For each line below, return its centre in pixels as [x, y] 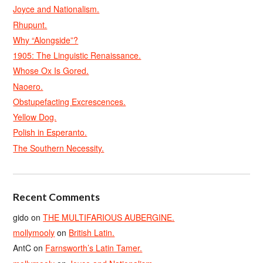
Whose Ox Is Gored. [51, 71]
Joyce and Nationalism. [56, 9]
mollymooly [34, 232]
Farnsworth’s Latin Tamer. [94, 248]
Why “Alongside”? [46, 40]
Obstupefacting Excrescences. [70, 101]
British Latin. [92, 232]
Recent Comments [57, 197]
